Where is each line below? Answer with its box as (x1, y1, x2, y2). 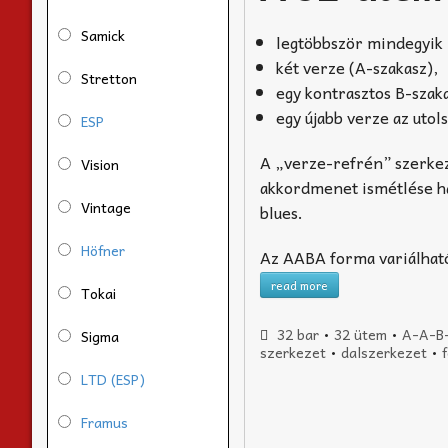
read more (271, 274, 329, 295)
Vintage (81, 195, 131, 218)
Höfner (81, 238, 125, 261)
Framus (81, 410, 128, 433)
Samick (81, 23, 125, 46)
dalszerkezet (341, 340, 428, 363)
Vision (81, 152, 119, 175)
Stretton (81, 66, 137, 89)
